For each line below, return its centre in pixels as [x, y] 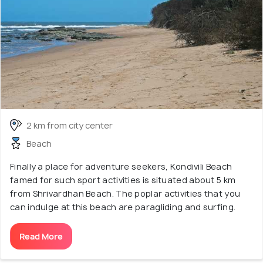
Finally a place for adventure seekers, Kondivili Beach [121, 166]
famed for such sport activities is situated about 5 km [123, 180]
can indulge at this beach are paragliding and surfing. [123, 207]
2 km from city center [70, 125]
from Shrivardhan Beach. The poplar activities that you [125, 193]
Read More [41, 236]
